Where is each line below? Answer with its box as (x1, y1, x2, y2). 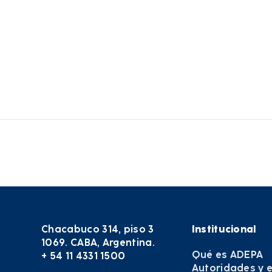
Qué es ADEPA (191, 248, 263, 262)
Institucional (191, 222, 257, 237)
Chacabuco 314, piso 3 (41, 222, 154, 237)
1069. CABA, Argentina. (41, 236, 155, 250)
